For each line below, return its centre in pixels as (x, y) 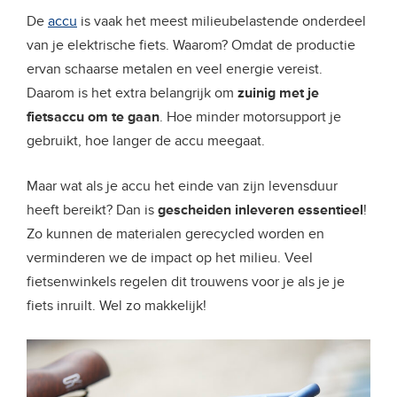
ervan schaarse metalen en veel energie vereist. (175, 70)
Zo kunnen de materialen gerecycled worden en (175, 234)
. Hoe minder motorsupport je (250, 117)
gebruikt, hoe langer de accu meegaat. (146, 141)
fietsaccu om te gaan (93, 117)
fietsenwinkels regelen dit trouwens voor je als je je (186, 282)
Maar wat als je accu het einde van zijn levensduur (182, 187)
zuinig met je (278, 93)
